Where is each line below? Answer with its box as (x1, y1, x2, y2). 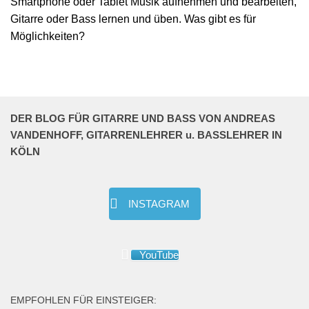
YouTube (139, 248, 179, 261)
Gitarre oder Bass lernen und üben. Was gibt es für (10, 13, 256, 25)
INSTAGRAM (128, 198, 190, 210)
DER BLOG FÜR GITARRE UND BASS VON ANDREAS (10, 112, 275, 124)
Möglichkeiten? (10, 30, 85, 42)
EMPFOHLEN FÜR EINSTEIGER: (10, 295, 157, 306)
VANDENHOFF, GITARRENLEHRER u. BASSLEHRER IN (10, 129, 282, 141)
